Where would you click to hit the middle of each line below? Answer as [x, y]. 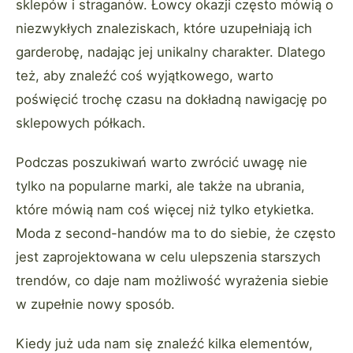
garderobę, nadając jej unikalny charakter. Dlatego [171, 52]
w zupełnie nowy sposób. [95, 305]
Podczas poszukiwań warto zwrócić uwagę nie [162, 163]
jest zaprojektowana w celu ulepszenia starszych [168, 257]
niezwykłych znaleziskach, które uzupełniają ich [164, 29]
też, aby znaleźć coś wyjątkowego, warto [145, 76]
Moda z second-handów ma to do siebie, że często [176, 234]
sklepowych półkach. [81, 123]
